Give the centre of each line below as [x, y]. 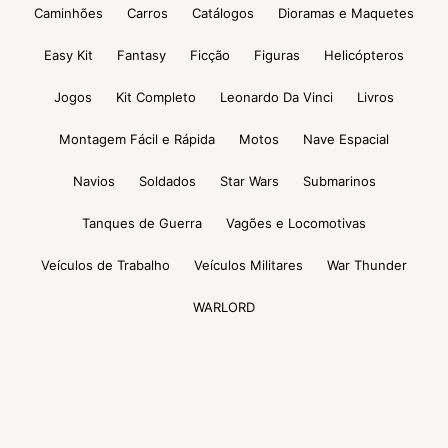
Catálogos [223, 13]
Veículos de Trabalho [105, 265]
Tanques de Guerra [142, 223]
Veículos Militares [248, 265]
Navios [93, 181]
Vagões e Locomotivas [296, 223]
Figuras [277, 55]
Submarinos [339, 181]
